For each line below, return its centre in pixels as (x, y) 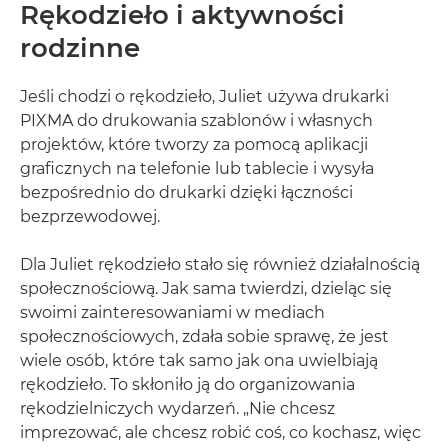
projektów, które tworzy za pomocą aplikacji (194, 144)
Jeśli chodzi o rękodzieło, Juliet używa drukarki (204, 96)
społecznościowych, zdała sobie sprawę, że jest (204, 336)
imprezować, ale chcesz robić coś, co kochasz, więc (220, 432)
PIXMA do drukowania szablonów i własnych (196, 120)
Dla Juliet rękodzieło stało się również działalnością (220, 264)
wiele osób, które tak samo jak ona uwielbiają (199, 360)
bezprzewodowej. (90, 216)
